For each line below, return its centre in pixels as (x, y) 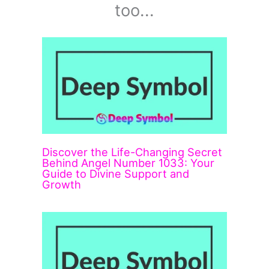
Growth (62, 184)
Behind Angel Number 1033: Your (128, 162)
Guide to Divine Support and (116, 173)
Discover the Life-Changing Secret (132, 152)
